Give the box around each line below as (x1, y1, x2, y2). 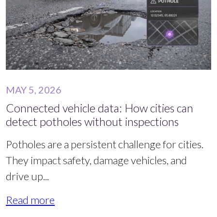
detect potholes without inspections (6, 115, 179, 129)
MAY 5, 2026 (6, 84, 62, 96)
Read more (6, 193, 55, 207)
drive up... (6, 170, 49, 183)
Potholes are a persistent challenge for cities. (6, 138, 203, 151)
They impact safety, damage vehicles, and (6, 154, 187, 167)
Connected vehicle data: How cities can (6, 101, 193, 115)
